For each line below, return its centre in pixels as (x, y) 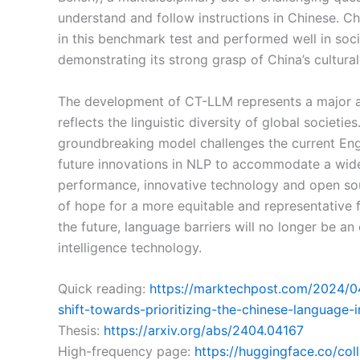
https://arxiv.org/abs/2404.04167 (204, 331)
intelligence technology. (130, 247)
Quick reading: (104, 289)
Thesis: (81, 331)
